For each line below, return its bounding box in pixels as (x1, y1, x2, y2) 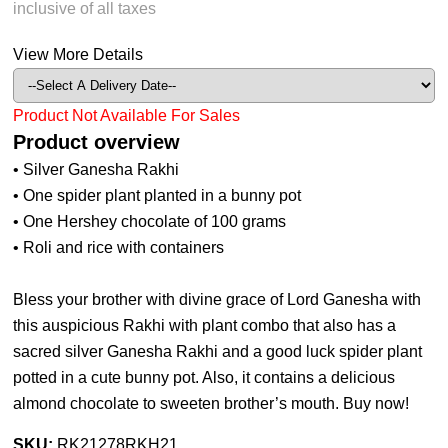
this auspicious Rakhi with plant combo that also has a (13, 317, 397, 334)
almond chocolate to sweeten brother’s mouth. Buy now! (13, 395, 410, 412)
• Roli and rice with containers (13, 239, 225, 256)
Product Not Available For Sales (13, 107, 241, 124)
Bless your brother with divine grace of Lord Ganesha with (13, 291, 422, 308)
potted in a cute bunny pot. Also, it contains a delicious (13, 369, 396, 386)
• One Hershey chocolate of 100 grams (13, 213, 287, 230)
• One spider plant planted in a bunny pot (13, 187, 302, 204)
